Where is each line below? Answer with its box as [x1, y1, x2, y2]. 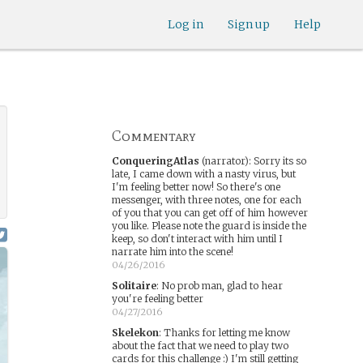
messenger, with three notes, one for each [111, 194, 301, 206]
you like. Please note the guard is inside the [111, 220, 306, 232]
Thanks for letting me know [163, 327, 290, 339]
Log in [168, 17, 203, 32]
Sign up [228, 17, 270, 32]
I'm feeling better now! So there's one [111, 181, 280, 193]
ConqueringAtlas [111, 155, 199, 167]
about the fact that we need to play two [111, 340, 288, 352]
